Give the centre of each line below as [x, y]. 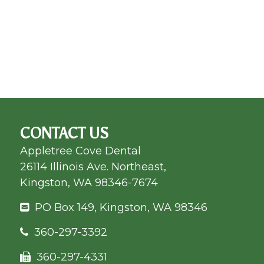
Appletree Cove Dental [80, 151]
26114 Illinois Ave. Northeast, [93, 166]
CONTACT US [64, 133]
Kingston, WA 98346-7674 [89, 182]
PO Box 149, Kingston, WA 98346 [121, 207]
